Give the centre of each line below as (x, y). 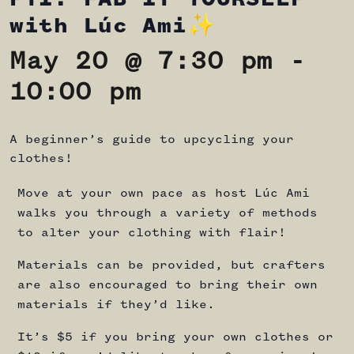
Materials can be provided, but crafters (171, 265)
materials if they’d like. (116, 305)
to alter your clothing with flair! (152, 233)
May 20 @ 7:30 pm (141, 62)
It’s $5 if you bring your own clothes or (175, 337)
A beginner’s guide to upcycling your (152, 140)
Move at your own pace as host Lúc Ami (164, 194)
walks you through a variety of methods (168, 213)
